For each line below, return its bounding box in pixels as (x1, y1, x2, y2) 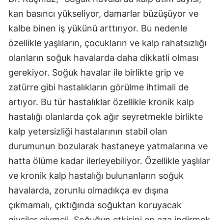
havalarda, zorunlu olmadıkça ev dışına (8, 185, 168, 196)
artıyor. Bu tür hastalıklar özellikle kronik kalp (8, 97, 194, 108)
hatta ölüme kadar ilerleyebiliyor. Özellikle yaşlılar (8, 156, 210, 166)
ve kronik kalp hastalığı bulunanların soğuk (8, 170, 184, 181)
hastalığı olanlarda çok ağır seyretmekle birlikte (8, 111, 203, 122)
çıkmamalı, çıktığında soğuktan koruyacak (8, 200, 182, 211)
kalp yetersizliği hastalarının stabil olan (8, 126, 167, 137)
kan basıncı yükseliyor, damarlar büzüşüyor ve (8, 8, 198, 19)
